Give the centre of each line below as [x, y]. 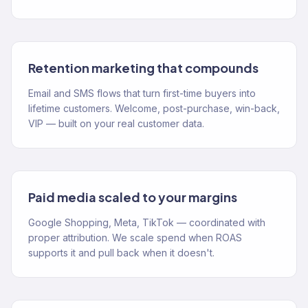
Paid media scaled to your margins [133, 197]
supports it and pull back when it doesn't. [121, 253]
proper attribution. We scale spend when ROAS [135, 238]
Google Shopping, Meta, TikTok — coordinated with [147, 222]
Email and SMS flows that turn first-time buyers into [142, 93]
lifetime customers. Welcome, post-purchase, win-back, [154, 108]
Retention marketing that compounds [143, 68]
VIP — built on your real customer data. [116, 123]
